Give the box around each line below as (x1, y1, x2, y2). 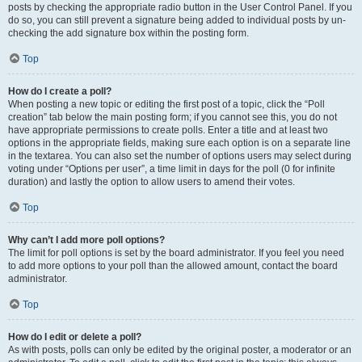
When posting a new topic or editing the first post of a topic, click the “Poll (8, 99, 325, 110)
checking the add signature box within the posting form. (8, 27, 249, 39)
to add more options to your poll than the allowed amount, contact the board (8, 260, 338, 271)
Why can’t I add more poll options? (8, 234, 165, 246)
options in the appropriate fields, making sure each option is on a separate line (8, 137, 351, 149)
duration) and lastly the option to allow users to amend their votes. (8, 176, 295, 187)
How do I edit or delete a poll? (8, 331, 141, 343)
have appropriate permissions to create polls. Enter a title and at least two (8, 124, 328, 136)
